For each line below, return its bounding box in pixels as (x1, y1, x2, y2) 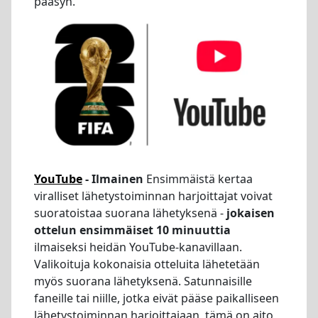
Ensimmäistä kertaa (143, 171, 253, 187)
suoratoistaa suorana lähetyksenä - (34, 205, 226, 221)
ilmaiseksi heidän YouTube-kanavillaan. (34, 239, 242, 256)
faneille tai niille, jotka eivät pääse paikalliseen (34, 290, 279, 307)
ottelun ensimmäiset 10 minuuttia (34, 222, 231, 238)
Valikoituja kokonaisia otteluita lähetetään (34, 256, 260, 273)
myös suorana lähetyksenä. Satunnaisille (34, 273, 252, 290)
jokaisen (226, 205, 275, 221)
